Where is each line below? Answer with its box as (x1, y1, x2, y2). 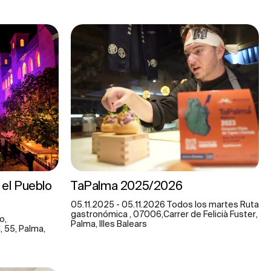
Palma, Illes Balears (71, 218, 147, 229)
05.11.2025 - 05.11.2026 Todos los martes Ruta (71, 199, 259, 209)
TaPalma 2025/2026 (71, 178, 183, 192)
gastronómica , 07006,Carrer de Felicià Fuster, (71, 209, 258, 219)
